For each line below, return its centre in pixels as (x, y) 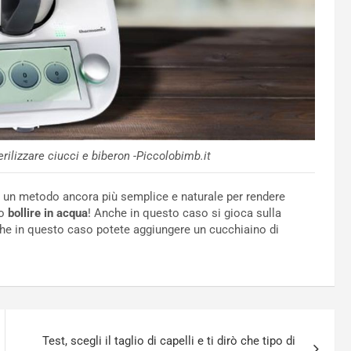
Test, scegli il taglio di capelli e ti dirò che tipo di (169, 340)
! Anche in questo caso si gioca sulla (185, 213)
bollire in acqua (48, 213)
